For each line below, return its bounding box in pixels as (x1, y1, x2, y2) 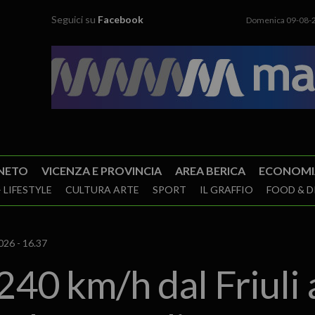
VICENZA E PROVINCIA (41, 164, 162, 177)
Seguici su (51, 13, 98, 25)
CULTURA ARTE (65, 184, 139, 195)
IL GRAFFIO (199, 184, 253, 195)
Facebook (98, 13, 144, 25)
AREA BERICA (174, 164, 245, 177)
